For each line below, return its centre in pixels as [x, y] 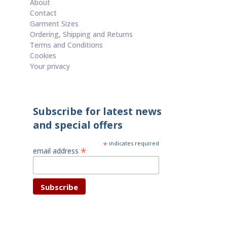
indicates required [134, 143]
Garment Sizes [54, 24]
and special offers [78, 125]
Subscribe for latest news [97, 111]
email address [56, 151]
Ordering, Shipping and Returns [81, 34]
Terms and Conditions [66, 45]
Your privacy [50, 66]
